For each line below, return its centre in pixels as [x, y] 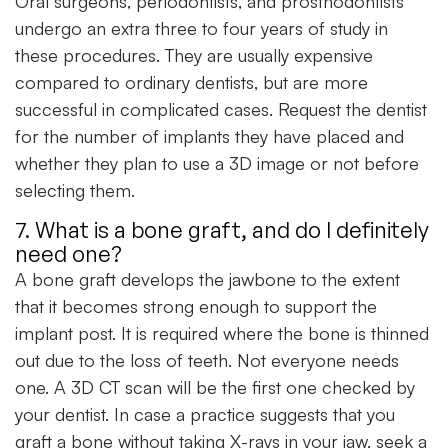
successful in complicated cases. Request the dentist [221, 109]
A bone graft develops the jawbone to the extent [207, 279]
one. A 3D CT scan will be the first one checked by [215, 387]
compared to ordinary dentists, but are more [191, 82]
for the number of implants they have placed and [209, 136]
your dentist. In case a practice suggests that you [205, 414]
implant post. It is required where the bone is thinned [222, 333]
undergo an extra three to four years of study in [201, 28]
